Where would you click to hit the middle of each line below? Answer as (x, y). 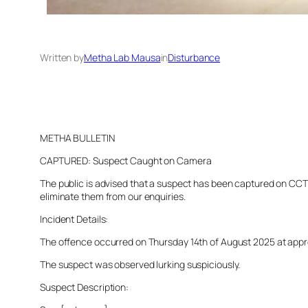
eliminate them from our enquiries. (113, 196)
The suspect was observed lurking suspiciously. (140, 264)
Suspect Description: (84, 287)
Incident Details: (74, 219)
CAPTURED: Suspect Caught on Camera (126, 160)
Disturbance (194, 57)
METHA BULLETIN (77, 137)
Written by (62, 57)
